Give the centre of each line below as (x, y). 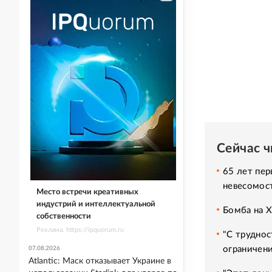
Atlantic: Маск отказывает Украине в (100, 261)
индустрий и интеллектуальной (96, 204)
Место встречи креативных (87, 192)
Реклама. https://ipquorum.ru (80, 229)
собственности (63, 216)
